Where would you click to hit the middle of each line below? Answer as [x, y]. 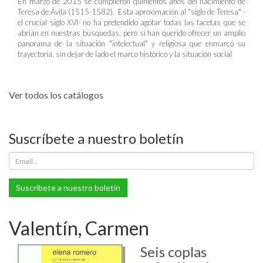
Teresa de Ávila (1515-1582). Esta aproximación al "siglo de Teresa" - [131, 12]
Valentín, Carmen [79, 228]
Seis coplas [173, 252]
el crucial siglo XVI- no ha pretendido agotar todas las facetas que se [131, 22]
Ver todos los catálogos [56, 95]
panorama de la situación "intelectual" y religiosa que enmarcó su [131, 43]
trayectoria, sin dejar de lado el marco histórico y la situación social [125, 54]
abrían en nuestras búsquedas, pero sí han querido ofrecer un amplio [131, 33]
